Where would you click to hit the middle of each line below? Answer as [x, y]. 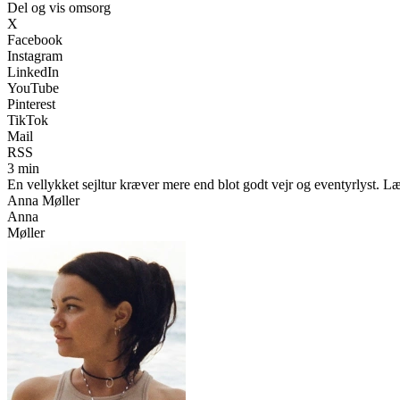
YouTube [33, 87]
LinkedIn [33, 71]
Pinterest [31, 104]
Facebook [35, 39]
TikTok [28, 120]
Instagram [35, 55]
